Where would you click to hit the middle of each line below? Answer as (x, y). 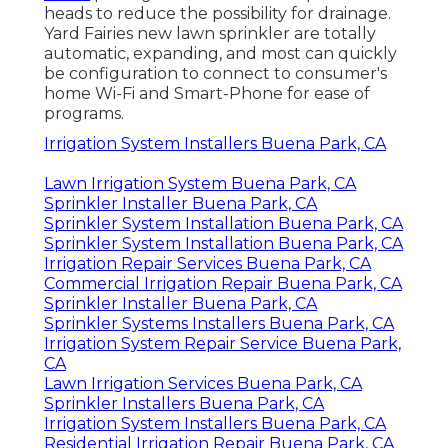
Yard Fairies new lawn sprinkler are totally (210, 33)
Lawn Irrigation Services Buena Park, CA (203, 383)
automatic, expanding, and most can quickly (220, 53)
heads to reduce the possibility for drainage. (217, 13)
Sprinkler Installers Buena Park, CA (184, 403)
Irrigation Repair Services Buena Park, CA (207, 263)
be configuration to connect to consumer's (215, 73)
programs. (84, 113)
